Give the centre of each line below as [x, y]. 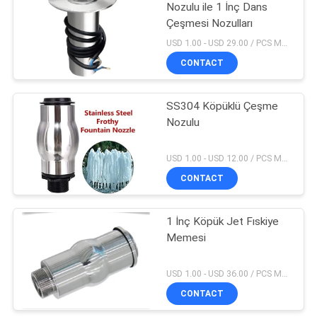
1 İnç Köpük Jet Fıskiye [223, 222]
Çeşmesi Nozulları [210, 24]
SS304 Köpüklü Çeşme [223, 106]
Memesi [186, 238]
